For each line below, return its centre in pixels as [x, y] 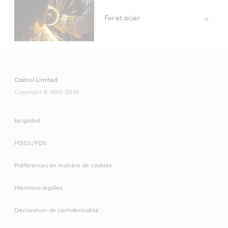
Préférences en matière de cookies [63, 166]
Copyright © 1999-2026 [47, 92]
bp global [27, 121]
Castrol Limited [36, 80]
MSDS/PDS [31, 143]
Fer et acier [122, 19]
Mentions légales [38, 188]
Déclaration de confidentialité [56, 210]
